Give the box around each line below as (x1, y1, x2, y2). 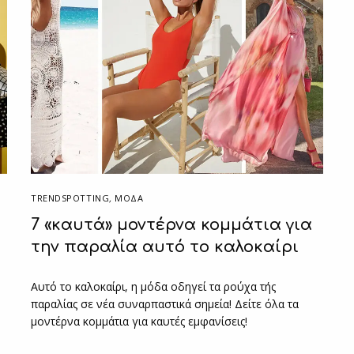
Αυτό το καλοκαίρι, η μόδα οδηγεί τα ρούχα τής (31, 278, 277, 294)
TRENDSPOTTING (31, 191, 110, 204)
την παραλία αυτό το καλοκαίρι (31, 237, 299, 256)
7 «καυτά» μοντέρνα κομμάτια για (31, 215, 312, 234)
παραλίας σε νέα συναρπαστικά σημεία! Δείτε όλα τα (31, 296, 299, 311)
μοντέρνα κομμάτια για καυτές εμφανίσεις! (31, 313, 248, 329)
